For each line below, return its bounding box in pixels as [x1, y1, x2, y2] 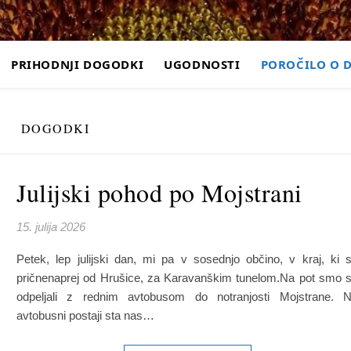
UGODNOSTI [164, 56, 241, 72]
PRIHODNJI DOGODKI [10, 56, 144, 72]
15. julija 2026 [16, 220, 85, 233]
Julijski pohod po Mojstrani [16, 175, 302, 209]
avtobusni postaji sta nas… [16, 309, 154, 322]
